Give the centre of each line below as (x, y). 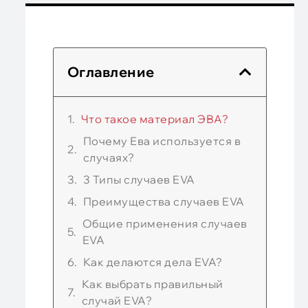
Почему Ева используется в (162, 141)
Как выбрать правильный (152, 284)
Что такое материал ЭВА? (155, 119)
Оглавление (111, 72)
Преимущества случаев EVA (164, 201)
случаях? (109, 157)
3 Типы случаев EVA (139, 179)
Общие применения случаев (165, 223)
